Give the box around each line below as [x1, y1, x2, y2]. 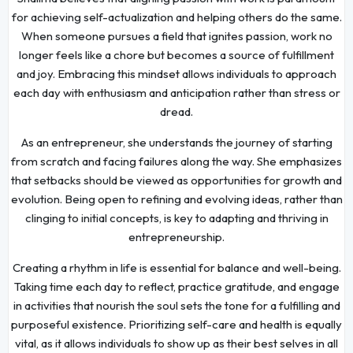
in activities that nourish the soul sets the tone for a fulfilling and [13, 297, 340, 313]
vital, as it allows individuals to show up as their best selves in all [15, 335, 338, 351]
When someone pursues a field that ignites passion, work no [20, 28, 333, 43]
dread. [160, 103, 193, 119]
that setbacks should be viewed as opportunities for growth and [11, 172, 342, 188]
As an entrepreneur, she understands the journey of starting [20, 134, 333, 150]
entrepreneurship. [128, 229, 225, 244]
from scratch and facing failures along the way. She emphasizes [11, 153, 342, 169]
